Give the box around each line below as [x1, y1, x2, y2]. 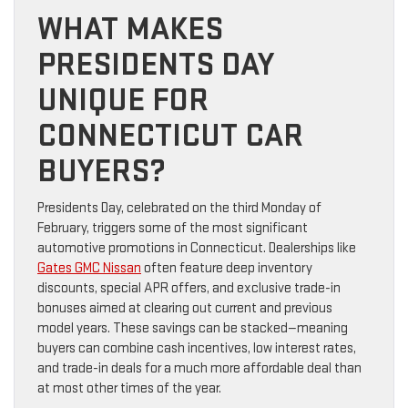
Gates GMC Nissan [37, 260, 141, 278]
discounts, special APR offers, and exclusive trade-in [37, 280, 341, 298]
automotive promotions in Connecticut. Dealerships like [37, 240, 356, 258]
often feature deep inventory [141, 260, 312, 278]
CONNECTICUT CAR [37, 117, 303, 157]
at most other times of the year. [37, 380, 221, 398]
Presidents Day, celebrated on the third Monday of [37, 199, 321, 218]
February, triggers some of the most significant [37, 219, 308, 238]
